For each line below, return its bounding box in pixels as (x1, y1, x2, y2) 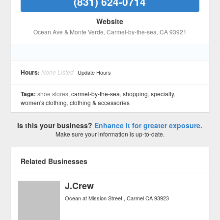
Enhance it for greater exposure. (94, 120, 203, 130)
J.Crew (65, 179, 94, 192)
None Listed (41, 68, 74, 76)
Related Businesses (21, 156, 88, 166)
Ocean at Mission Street (65, 194, 123, 202)
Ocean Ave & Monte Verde (33, 27, 104, 36)
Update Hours (78, 68, 111, 76)
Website (96, 16, 124, 26)
